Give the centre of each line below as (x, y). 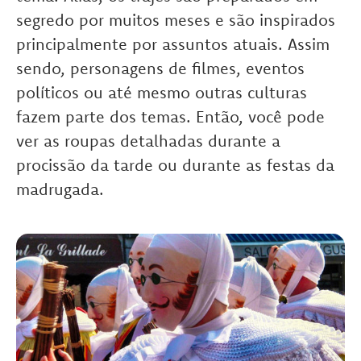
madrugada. (60, 189)
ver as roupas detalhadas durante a (148, 141)
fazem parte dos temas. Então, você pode (170, 117)
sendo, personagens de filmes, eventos (160, 68)
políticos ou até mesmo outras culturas (162, 93)
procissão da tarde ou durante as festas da (175, 165)
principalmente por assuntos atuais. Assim (173, 44)
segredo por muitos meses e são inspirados (176, 20)
